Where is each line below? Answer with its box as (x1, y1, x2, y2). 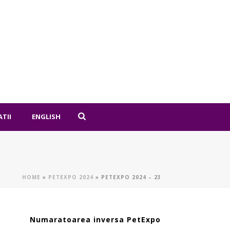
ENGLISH (32, 112, 61, 121)
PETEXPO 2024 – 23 (101, 174, 161, 181)
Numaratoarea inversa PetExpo (30, 215, 161, 224)
